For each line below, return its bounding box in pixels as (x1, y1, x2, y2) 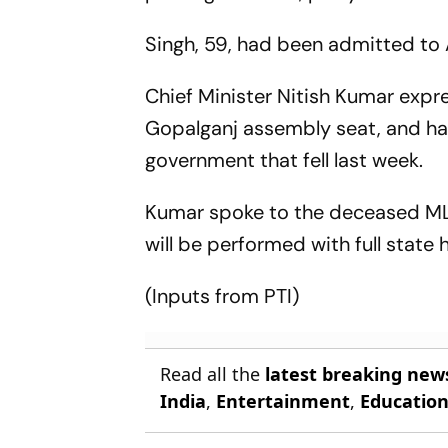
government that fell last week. (145, 147, 424, 173)
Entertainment (216, 389, 351, 413)
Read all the (160, 362, 266, 386)
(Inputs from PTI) (145, 283, 300, 309)
